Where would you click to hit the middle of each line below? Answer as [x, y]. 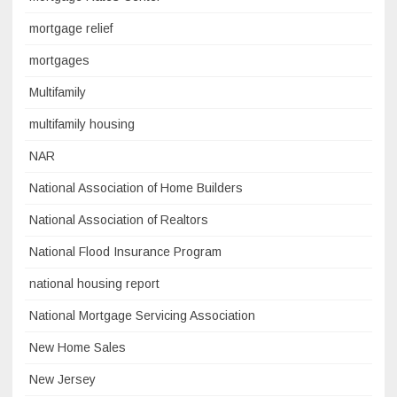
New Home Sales [78, 347]
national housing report [94, 284]
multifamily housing [82, 124]
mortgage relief [71, 28]
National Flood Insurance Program [125, 252]
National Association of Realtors [119, 220]
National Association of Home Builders [136, 188]
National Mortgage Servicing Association [142, 315]
